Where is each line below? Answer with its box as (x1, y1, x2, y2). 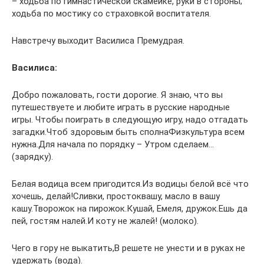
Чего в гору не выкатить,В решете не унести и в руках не (12, 243, 245, 253)
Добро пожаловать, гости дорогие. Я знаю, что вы (12, 90, 223, 100)
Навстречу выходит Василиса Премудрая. (12, 35, 184, 46)
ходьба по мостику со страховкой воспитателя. (12, 8, 211, 19)
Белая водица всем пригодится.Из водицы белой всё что (12, 179, 249, 189)
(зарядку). (12, 151, 53, 162)
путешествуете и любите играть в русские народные (12, 102, 230, 113)
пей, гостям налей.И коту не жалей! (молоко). (12, 216, 199, 226)
